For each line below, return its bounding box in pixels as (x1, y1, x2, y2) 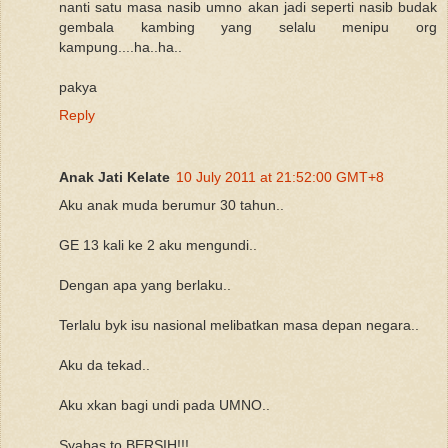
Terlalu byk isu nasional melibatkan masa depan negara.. (59, 316, 419, 333)
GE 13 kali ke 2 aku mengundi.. (59, 236, 257, 253)
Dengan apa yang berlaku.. (59, 276, 231, 293)
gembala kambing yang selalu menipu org (59, 18, 437, 35)
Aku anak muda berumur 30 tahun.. (59, 196, 284, 213)
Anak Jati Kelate (59, 168, 170, 185)
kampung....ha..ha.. (59, 38, 182, 55)
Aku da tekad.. (59, 356, 150, 373)
